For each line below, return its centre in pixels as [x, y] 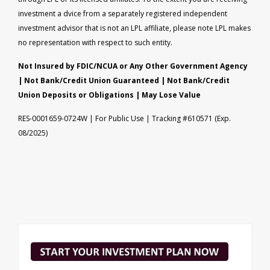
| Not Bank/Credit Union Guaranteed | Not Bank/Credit [124, 80]
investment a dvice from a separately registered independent [123, 13]
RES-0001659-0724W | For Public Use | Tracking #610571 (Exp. [124, 118]
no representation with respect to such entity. [95, 42]
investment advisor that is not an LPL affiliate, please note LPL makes [134, 28]
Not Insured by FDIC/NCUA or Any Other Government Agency [133, 66]
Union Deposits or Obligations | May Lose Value [109, 95]
